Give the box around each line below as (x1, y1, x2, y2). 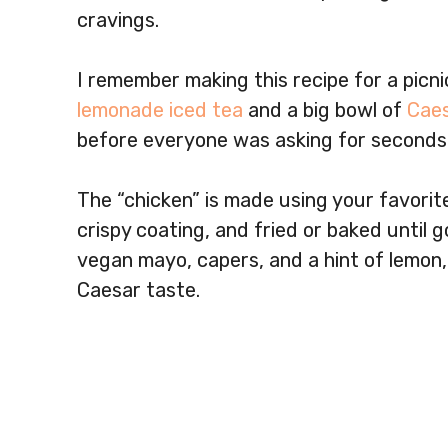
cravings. (77, 8, 159, 33)
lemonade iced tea (77, 98, 243, 123)
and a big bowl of (243, 98, 407, 123)
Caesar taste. (77, 278, 200, 303)
